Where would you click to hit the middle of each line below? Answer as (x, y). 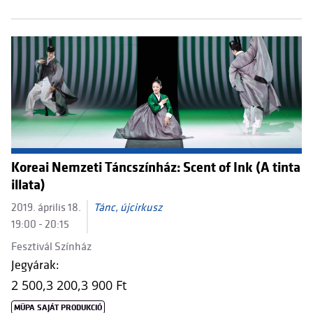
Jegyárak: (35, 265)
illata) (28, 185)
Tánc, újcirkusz (128, 208)
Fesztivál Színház (51, 247)
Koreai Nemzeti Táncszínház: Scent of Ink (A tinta (156, 168)
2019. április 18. (46, 208)
